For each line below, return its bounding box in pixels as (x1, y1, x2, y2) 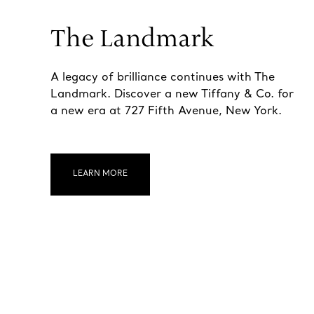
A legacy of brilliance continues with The (50, 71, 275, 85)
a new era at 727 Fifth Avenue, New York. (50, 105, 282, 118)
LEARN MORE (73, 170, 128, 179)
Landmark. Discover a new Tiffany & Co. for (50, 88, 294, 102)
